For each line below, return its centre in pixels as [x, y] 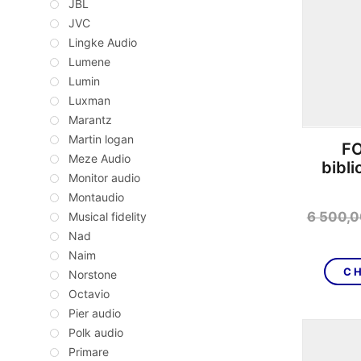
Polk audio [96, 333]
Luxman [89, 101]
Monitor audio [104, 178]
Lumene [89, 62]
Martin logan [101, 139]
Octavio [89, 294]
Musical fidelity [108, 217]
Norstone [93, 275]
